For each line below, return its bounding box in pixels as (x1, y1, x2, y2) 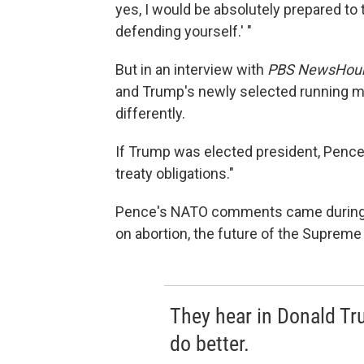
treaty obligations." (115, 164, 234, 182)
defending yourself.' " (115, 22, 252, 40)
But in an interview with (115, 60, 267, 78)
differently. (115, 104, 185, 122)
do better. (169, 331, 249, 356)
